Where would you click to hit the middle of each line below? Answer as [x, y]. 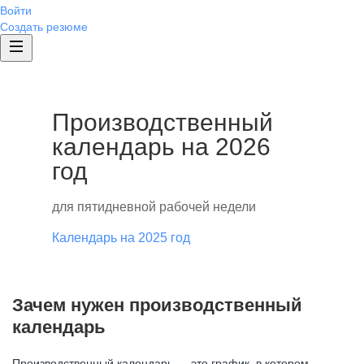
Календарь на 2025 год [121, 238]
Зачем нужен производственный [157, 305]
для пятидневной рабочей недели [154, 207]
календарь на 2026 [161, 147]
